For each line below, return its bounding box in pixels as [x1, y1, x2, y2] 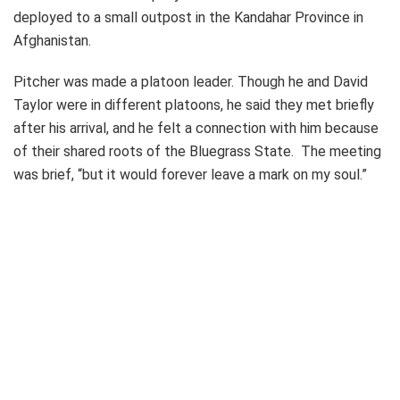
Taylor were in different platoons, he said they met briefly [13, 96, 374, 113]
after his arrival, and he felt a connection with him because [13, 119, 379, 137]
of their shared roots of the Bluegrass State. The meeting [13, 142, 381, 160]
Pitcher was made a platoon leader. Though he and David [13, 72, 368, 90]
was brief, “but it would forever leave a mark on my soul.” [13, 165, 367, 183]
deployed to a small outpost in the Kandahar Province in [13, 8, 363, 26]
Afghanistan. [13, 31, 91, 49]
